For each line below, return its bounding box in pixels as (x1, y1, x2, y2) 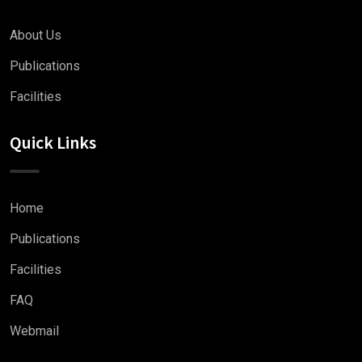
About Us (10, 27, 61, 43)
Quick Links (10, 130, 96, 154)
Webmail (10, 322, 59, 339)
